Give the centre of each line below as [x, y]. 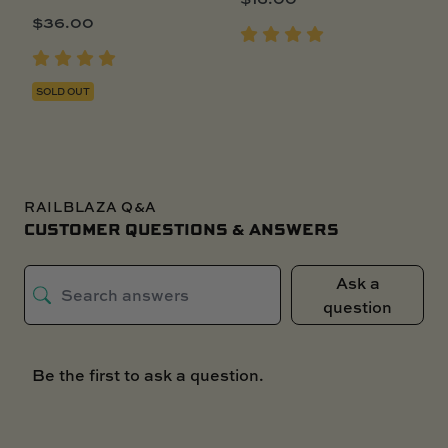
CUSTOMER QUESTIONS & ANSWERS [181, 228]
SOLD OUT [63, 90]
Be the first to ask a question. [148, 374]
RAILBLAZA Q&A [91, 206]
